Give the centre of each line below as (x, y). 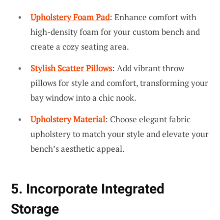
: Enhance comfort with (153, 17)
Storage (35, 209)
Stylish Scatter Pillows (71, 68)
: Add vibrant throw (148, 68)
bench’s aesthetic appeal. (78, 148)
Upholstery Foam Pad (70, 17)
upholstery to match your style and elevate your (120, 134)
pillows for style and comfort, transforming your (119, 83)
